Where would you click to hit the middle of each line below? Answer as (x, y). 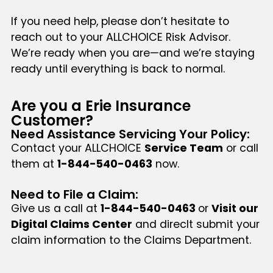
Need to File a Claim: (74, 194)
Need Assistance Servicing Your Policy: (130, 134)
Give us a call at (55, 208)
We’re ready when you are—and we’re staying (133, 53)
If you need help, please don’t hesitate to (120, 21)
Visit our (235, 208)
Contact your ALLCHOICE (77, 148)
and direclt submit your (196, 224)
